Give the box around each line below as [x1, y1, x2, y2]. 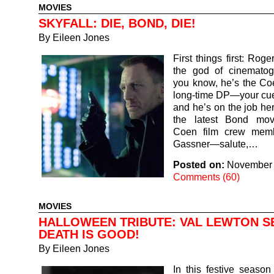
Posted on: [173, 159, 224, 170]
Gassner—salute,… [173, 138, 258, 149]
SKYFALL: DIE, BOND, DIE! [39, 17, 196, 30]
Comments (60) [173, 171, 240, 182]
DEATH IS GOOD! [39, 228, 139, 241]
